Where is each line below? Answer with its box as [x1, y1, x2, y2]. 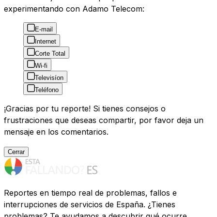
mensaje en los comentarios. [4, 127, 108, 137]
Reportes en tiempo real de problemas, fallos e [4, 188, 177, 198]
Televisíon [35, 74, 63, 82]
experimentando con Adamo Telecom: [4, 4, 144, 14]
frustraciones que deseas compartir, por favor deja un [4, 115, 203, 125]
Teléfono [35, 86, 59, 94]
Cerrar [8, 148, 25, 156]
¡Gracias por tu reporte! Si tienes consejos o [4, 104, 166, 114]
